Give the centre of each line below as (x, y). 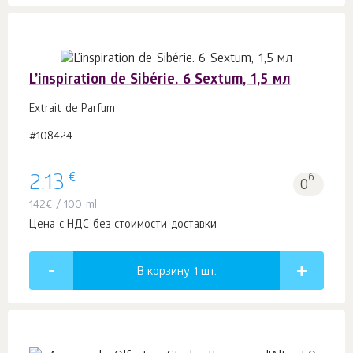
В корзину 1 (169, 273)
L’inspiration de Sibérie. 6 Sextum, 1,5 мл (160, 80)
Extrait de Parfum (72, 110)
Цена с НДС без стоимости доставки (123, 226)
